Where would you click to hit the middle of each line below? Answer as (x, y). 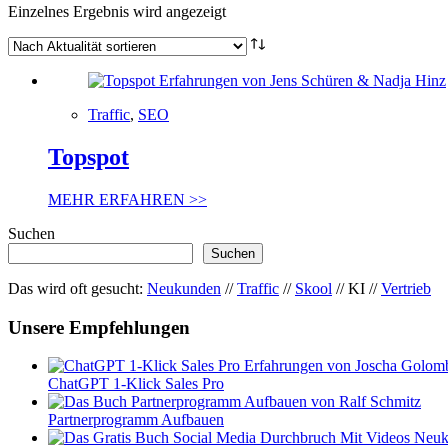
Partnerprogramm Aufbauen (136, 420)
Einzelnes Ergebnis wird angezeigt (117, 11)
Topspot (88, 156)
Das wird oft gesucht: (77, 288)
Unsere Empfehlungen (99, 327)
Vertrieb (406, 288)
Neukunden (184, 288)
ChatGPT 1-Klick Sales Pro (136, 384)
